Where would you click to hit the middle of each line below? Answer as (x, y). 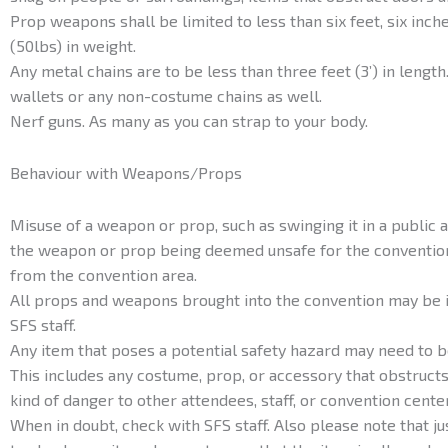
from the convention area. (103, 274)
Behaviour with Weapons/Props (126, 172)
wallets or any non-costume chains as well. (166, 95)
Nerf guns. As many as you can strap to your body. (189, 120)
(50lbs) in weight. (73, 45)
